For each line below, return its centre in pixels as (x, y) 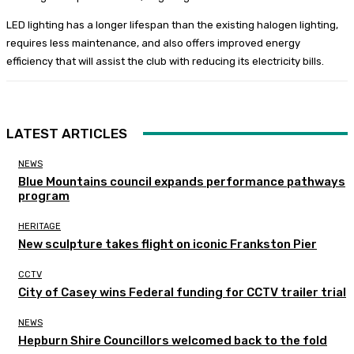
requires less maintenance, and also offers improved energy (153, 43)
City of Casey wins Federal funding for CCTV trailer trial (182, 292)
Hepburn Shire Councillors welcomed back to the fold (173, 340)
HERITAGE (40, 226)
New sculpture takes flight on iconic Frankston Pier (168, 244)
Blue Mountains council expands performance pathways (182, 181)
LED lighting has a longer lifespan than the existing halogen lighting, (172, 24)
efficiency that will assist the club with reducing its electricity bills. (165, 61)
